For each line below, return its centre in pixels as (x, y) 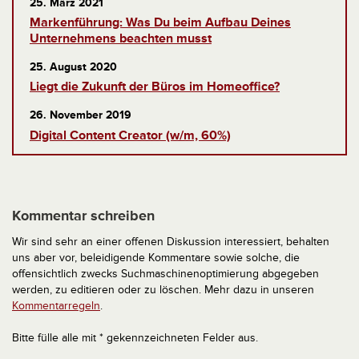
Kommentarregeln (56, 305)
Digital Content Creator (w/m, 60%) (130, 135)
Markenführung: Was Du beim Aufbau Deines (160, 23)
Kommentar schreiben (83, 215)
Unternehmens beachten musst (121, 39)
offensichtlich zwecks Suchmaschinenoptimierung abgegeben (165, 273)
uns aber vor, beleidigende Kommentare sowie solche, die (156, 257)
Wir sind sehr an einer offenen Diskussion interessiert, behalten (171, 241)
